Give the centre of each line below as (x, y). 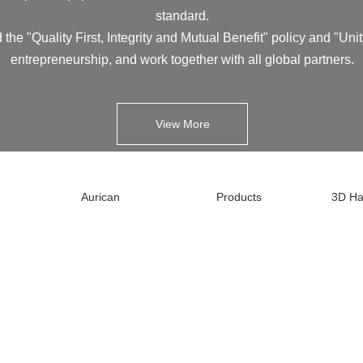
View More (182, 124)
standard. (182, 15)
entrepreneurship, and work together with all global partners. (182, 59)
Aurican (101, 196)
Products (239, 196)
